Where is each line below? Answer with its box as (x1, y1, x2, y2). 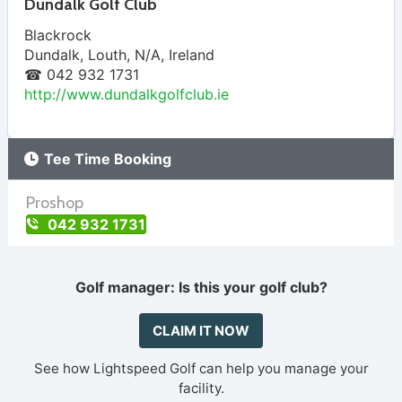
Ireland (169, 46, 214, 65)
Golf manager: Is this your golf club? (74, 278, 328, 297)
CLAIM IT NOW (153, 322, 249, 340)
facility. (178, 380, 224, 398)
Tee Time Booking (44, 150, 172, 169)
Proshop (26, 193, 83, 214)
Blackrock (24, 26, 92, 45)
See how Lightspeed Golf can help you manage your (33, 360, 369, 378)
